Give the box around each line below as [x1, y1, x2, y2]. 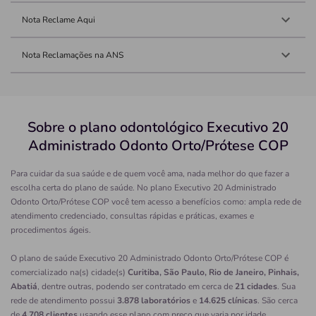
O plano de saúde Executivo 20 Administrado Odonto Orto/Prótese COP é [11, 253, 288, 265]
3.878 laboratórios [117, 295, 190, 307]
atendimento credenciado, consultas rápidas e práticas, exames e [11, 210, 254, 222]
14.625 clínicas [199, 295, 257, 307]
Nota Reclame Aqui [22, 14, 95, 26]
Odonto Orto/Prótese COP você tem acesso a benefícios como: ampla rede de [11, 196, 301, 208]
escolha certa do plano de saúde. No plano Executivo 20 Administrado [11, 182, 276, 194]
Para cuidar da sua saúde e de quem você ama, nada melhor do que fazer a [11, 168, 289, 180]
